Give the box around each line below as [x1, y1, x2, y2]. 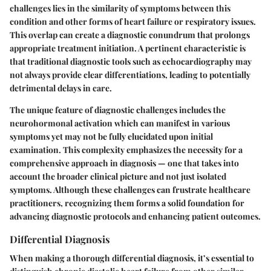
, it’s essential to [194, 252, 254, 264]
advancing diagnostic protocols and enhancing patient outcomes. [10, 210, 261, 222]
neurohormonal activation [10, 117, 113, 129]
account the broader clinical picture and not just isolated [10, 170, 226, 182]
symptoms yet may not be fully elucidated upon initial [10, 130, 213, 142]
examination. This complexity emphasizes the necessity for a [10, 143, 243, 155]
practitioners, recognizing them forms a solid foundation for [10, 197, 244, 209]
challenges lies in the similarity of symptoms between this [10, 2, 230, 14]
